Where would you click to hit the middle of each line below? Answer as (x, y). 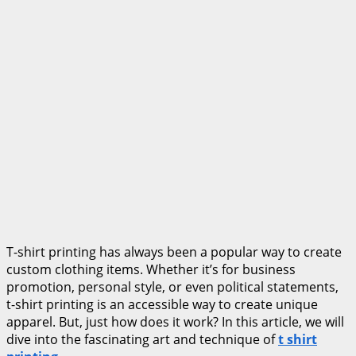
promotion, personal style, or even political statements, (172, 286)
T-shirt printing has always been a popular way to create (174, 252)
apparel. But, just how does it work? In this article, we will (175, 321)
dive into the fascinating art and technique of (142, 339)
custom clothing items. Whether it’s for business (151, 269)
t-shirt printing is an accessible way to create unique (162, 304)
